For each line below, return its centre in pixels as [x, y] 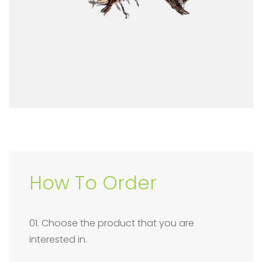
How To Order [93, 182]
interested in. [58, 239]
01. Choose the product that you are [112, 223]
